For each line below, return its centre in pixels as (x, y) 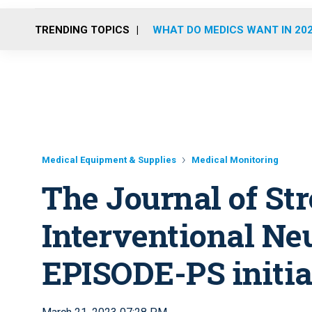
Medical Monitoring (235, 160)
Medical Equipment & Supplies (109, 160)
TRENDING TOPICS (82, 30)
